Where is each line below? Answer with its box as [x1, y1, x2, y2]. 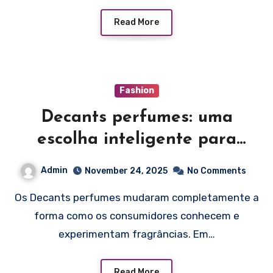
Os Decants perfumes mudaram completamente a [14, 191, 22, 204]
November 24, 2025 [84, 165, 168, 176]
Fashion [119, 85, 154, 96]
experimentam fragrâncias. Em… [58, 227, 215, 240]
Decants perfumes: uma [40, 109, 233, 127]
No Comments [186, 165, 246, 176]
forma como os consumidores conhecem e [34, 209, 239, 222]
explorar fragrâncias [52, 153, 221, 171]
